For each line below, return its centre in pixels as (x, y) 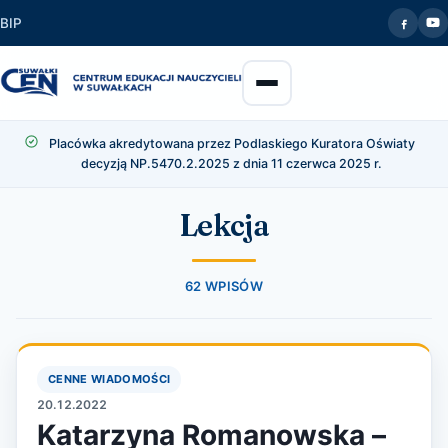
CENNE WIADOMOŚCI (109, 379)
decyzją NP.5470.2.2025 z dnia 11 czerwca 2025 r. (231, 163)
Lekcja (224, 225)
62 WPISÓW (224, 286)
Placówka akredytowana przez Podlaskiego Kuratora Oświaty (231, 143)
